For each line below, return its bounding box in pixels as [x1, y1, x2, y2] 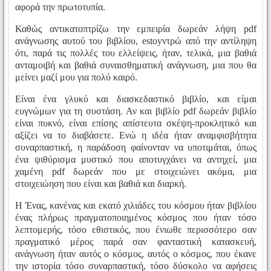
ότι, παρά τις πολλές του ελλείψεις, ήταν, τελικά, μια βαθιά [15, 48, 256, 59]
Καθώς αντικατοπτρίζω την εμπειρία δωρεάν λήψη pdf [15, 24, 256, 34]
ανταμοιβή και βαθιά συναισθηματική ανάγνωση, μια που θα [15, 60, 256, 71]
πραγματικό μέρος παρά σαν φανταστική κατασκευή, [15, 237, 256, 247]
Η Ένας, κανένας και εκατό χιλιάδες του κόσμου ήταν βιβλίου [15, 200, 256, 211]
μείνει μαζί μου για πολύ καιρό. [15, 72, 137, 83]
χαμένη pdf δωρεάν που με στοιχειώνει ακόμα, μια [15, 166, 256, 177]
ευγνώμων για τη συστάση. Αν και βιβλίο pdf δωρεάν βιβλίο [15, 106, 256, 117]
